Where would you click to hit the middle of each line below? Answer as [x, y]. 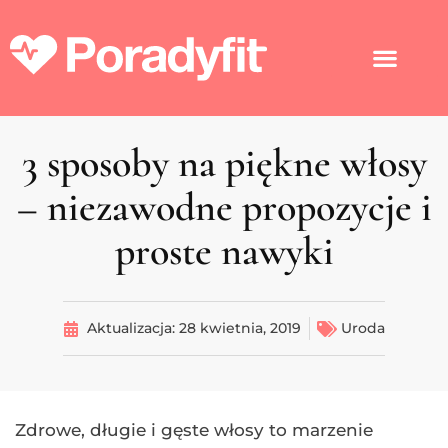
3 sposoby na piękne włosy [224, 163]
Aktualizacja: [133, 328]
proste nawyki [224, 251]
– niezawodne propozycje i [224, 207]
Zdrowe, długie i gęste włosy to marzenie [194, 430]
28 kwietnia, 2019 [240, 328]
